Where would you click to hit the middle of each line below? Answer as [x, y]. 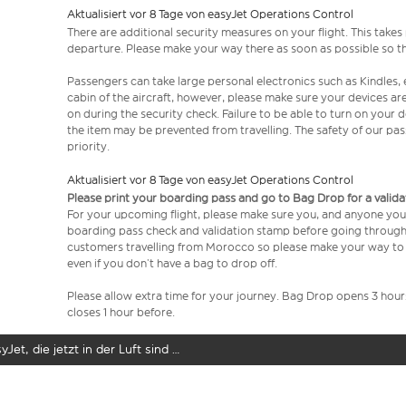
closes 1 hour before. [121, 312]
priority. [88, 146]
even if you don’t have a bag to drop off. [172, 263]
